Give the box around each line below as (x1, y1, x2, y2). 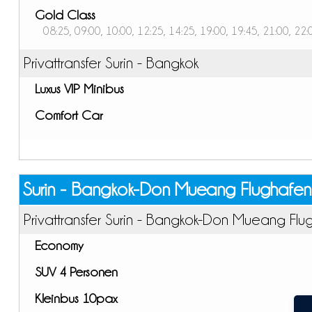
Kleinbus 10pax (34, 290, 117, 305)
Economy (34, 237, 84, 252)
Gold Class (34, 7, 95, 22)
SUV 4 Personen (34, 264, 118, 279)
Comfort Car (34, 107, 102, 122)
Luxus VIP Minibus (34, 81, 124, 95)
